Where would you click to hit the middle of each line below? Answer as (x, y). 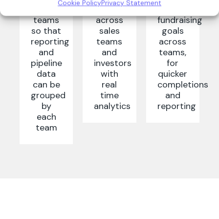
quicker (173, 74)
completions (183, 84)
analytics (112, 106)
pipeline (46, 63)
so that (46, 31)
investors (113, 63)
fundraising (180, 20)
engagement (120, 9)
